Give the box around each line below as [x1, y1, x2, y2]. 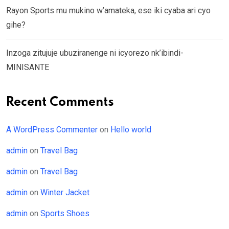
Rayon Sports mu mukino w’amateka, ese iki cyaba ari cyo [6, 5, 211, 15]
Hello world [110, 124, 151, 134]
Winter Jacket [40, 187, 89, 197]
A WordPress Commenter [6, 124, 98, 134]
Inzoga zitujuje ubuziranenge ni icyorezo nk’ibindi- [6, 48, 184, 58]
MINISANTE [6, 62, 49, 72]
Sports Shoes [40, 208, 89, 218]
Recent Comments [6, 96, 114, 109]
